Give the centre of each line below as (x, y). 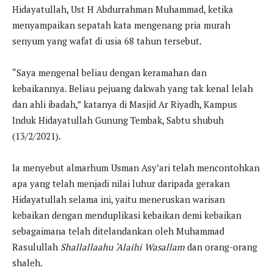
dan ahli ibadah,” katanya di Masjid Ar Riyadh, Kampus (125, 105)
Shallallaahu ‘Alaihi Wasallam (122, 247)
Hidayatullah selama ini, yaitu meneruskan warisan (119, 200)
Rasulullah (36, 247)
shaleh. (27, 263)
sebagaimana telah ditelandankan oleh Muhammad (118, 231)
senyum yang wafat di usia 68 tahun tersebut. (107, 41)
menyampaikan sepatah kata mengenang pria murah (121, 25)
